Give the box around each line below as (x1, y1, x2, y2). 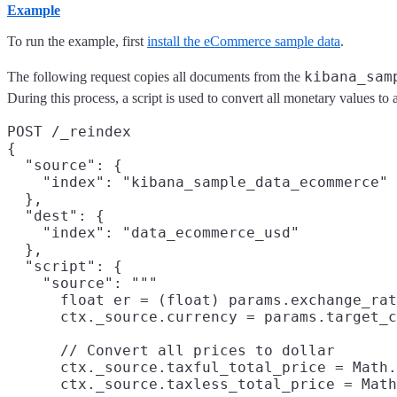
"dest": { (7, 206, 105, 224)
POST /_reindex (7, 122, 131, 140)
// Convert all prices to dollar (7, 341, 335, 359)
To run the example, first (7, 33, 147, 49)
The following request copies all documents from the (7, 68, 304, 84)
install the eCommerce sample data (147, 33, 340, 49)
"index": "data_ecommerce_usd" (7, 223, 300, 241)
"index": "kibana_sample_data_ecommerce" (7, 173, 388, 191)
